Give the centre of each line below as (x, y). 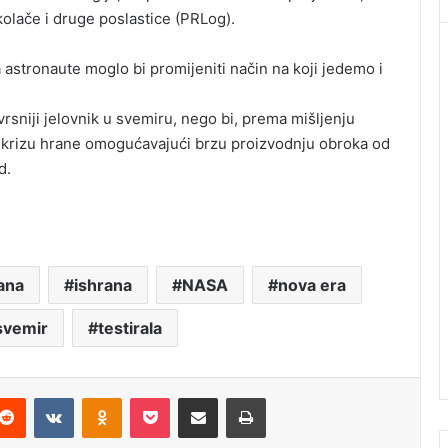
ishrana (102, 285)
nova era (311, 285)
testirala (130, 328)
